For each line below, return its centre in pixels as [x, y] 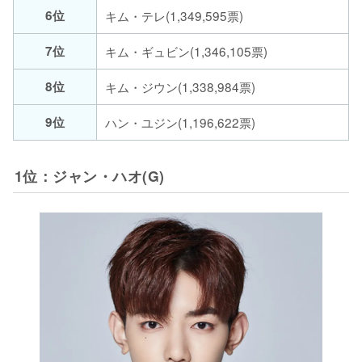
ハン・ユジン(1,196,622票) [180, 122]
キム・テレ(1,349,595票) [174, 15]
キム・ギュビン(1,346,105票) [186, 51]
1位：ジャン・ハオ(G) [89, 175]
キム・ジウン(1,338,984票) [180, 86]
